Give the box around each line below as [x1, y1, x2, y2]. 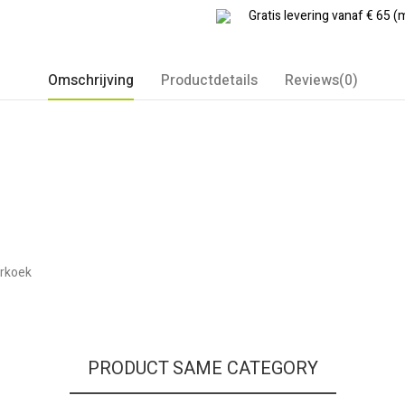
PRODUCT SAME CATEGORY [87, 355, 318, 381]
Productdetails [160, 70, 258, 91]
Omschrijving [47, 70, 134, 91]
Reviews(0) [284, 70, 358, 91]
